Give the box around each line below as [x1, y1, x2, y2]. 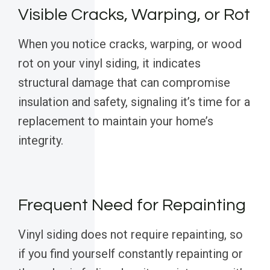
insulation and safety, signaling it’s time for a [18, 95, 250, 110]
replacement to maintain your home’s [18, 114, 213, 129]
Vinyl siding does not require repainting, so [18, 227, 243, 242]
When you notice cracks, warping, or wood [18, 37, 242, 52]
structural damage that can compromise [18, 75, 230, 90]
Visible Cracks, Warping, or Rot [18, 6, 250, 24]
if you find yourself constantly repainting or [18, 246, 243, 262]
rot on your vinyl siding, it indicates [18, 56, 201, 71]
